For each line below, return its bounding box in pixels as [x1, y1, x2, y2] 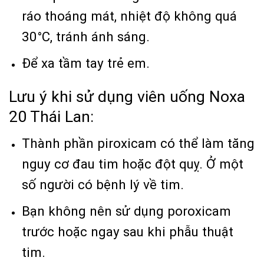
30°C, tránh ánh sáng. [22, 28, 150, 44]
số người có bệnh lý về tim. [22, 176, 188, 192]
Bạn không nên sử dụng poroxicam [22, 203, 232, 219]
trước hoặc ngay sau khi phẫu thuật [22, 223, 234, 239]
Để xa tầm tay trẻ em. [22, 55, 150, 71]
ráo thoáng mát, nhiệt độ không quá [22, 8, 237, 24]
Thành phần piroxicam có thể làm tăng [22, 135, 255, 151]
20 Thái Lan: [9, 107, 94, 127]
